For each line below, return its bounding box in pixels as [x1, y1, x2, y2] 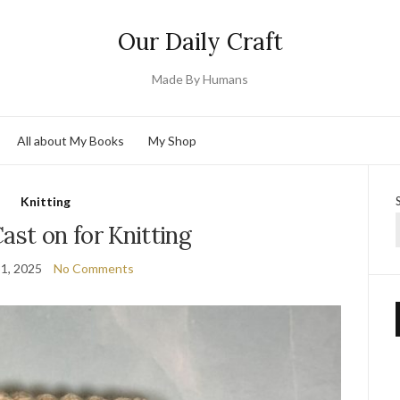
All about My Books [17, 132, 124, 148]
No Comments [54, 261, 135, 276]
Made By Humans [152, 71, 248, 87]
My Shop [148, 132, 196, 148]
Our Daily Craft [117, 27, 283, 56]
